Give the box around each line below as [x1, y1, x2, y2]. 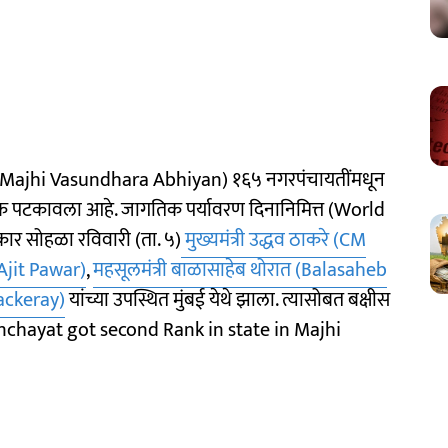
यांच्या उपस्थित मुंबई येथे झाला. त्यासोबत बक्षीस [65, 282, 390, 317]
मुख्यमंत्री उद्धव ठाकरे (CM [181, 222, 366, 257]
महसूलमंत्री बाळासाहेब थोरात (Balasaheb [93, 252, 387, 287]
